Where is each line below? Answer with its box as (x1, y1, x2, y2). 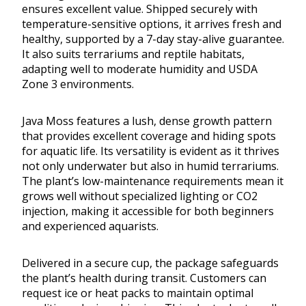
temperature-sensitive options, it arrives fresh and (22, 16, 281, 32)
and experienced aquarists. (22, 219, 158, 234)
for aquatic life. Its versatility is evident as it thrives (22, 143, 279, 159)
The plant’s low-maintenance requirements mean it (22, 173, 283, 189)
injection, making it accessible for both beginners (22, 204, 274, 219)
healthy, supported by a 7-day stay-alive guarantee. (22, 31, 284, 47)
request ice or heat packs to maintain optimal (22, 286, 253, 301)
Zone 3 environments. (22, 76, 134, 92)
